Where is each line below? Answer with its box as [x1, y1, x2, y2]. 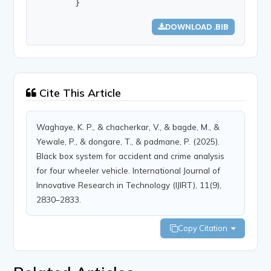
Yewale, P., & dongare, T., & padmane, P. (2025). [36, 135, 220, 146]
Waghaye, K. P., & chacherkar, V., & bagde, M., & [36, 121, 220, 132]
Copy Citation [177, 223, 231, 233]
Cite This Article [36, 85, 122, 100]
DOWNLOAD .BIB [165, 21, 229, 32]
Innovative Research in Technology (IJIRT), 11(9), [36, 179, 222, 190]
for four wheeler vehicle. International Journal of [36, 165, 221, 175]
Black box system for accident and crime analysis [36, 150, 225, 161]
